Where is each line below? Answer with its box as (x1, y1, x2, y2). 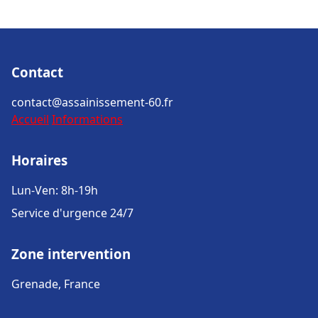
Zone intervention (11, 245, 131, 263)
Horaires (11, 151, 67, 169)
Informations (52, 111, 123, 127)
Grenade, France (11, 276, 100, 292)
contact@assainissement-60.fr (11, 94, 173, 110)
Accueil (11, 111, 49, 127)
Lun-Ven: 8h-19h (11, 182, 98, 198)
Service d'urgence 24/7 (11, 205, 133, 221)
